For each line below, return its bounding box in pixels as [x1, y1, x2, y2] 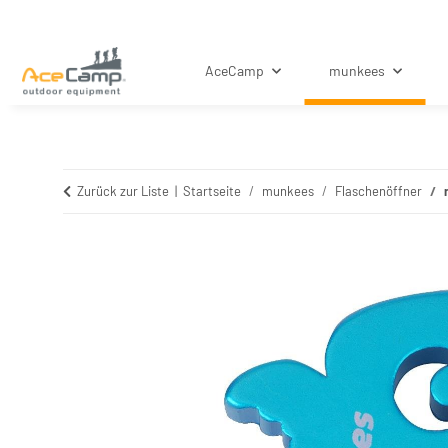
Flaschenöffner [335, 183, 422, 200]
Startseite [183, 183, 241, 200]
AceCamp [204, 62, 264, 80]
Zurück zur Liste [77, 183, 169, 200]
